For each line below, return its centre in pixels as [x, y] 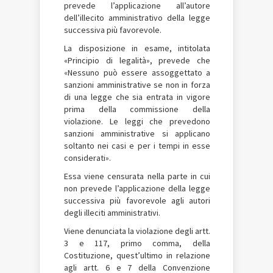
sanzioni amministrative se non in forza [137, 84]
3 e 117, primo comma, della [137, 243]
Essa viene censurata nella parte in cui [137, 176]
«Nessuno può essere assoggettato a [137, 72]
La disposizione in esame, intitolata [137, 48]
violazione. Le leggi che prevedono [137, 121]
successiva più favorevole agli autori [137, 200]
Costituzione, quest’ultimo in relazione [137, 255]
